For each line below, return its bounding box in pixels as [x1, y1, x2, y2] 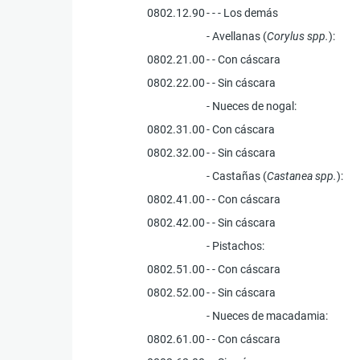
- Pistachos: [207, 239, 265, 252]
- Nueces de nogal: [207, 99, 297, 112]
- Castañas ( [207, 169, 268, 182]
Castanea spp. [267, 169, 337, 182]
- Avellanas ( [207, 29, 268, 43]
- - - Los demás [207, 6, 279, 19]
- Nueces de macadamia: [207, 309, 329, 322]
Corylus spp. [267, 29, 329, 43]
